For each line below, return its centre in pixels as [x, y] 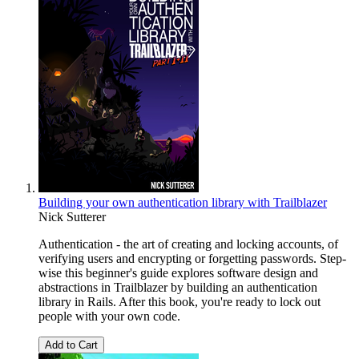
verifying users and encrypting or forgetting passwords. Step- [192, 259]
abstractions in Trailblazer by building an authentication [178, 288]
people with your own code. [109, 317]
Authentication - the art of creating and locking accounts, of [188, 244]
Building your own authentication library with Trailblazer [183, 203]
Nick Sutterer [72, 217]
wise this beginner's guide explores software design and [178, 273]
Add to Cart [71, 345]
